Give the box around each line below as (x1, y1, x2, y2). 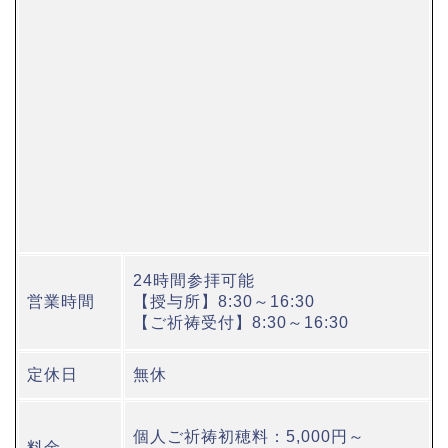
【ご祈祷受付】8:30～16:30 (133, 314, 349, 332)
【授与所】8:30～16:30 (133, 293, 315, 311)
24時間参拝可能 (133, 272, 255, 290)
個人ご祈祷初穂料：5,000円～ (133, 428, 365, 446)
